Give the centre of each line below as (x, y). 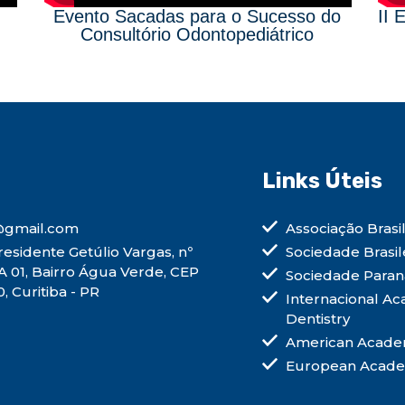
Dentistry (318, 319)
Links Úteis (323, 181)
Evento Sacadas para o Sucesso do (198, 17)
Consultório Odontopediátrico (198, 35)
